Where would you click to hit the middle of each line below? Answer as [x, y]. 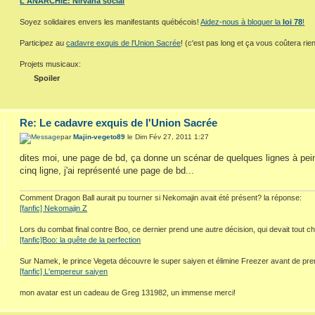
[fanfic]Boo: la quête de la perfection [81, 240]
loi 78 [292, 22]
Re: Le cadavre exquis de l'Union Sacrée [119, 123]
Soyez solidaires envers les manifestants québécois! [110, 22]
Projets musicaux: [51, 64]
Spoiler [47, 78]
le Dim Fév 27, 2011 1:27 [167, 136]
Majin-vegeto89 [99, 136]
